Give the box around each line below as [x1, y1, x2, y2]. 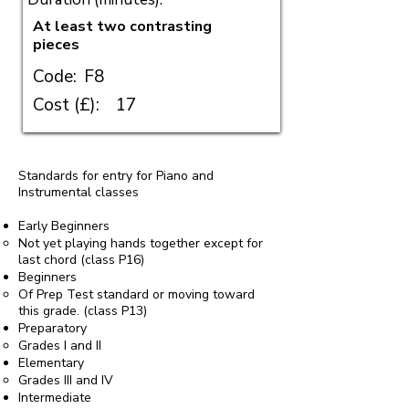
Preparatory [18, 320, 87, 337]
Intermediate [18, 389, 91, 406]
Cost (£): [33, 93, 100, 117]
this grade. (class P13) [18, 302, 147, 320]
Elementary [18, 354, 84, 372]
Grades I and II [18, 337, 101, 354]
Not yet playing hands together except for [18, 235, 263, 252]
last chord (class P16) [18, 251, 144, 268]
